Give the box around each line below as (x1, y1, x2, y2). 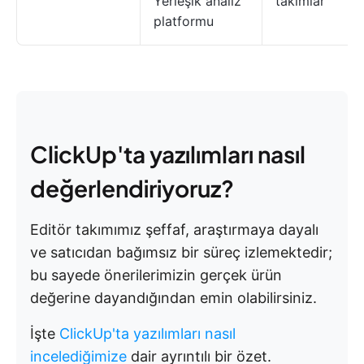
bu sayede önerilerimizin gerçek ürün (30, 266, 282, 284)
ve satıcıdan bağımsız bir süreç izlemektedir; (30, 244, 332, 261)
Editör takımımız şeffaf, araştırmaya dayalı (30, 221, 318, 238)
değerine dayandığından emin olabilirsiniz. (30, 289, 317, 306)
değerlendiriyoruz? (30, 174, 234, 202)
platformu (154, 13, 214, 29)
